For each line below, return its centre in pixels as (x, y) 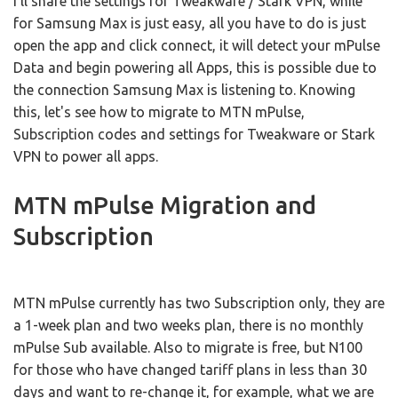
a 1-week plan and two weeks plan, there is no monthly (188, 326)
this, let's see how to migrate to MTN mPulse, (159, 112)
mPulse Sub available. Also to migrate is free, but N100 (188, 348)
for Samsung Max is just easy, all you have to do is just (190, 24)
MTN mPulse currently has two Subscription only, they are (199, 303)
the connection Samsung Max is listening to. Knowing (184, 90)
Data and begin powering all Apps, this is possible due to (195, 68)
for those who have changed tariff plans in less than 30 (190, 370)
